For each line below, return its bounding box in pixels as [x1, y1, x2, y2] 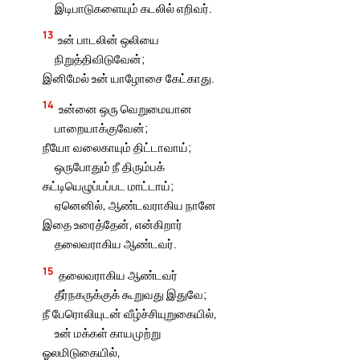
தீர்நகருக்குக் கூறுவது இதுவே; [54, 286, 207, 303]
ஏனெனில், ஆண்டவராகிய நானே [54, 197, 216, 214]
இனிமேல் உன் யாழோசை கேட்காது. [43, 69, 215, 86]
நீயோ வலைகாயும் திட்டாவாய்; [43, 139, 192, 156]
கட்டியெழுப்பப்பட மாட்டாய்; [43, 178, 174, 194]
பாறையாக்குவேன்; [54, 120, 148, 137]
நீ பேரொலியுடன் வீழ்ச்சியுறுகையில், [43, 305, 218, 322]
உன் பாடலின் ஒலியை [58, 31, 160, 47]
